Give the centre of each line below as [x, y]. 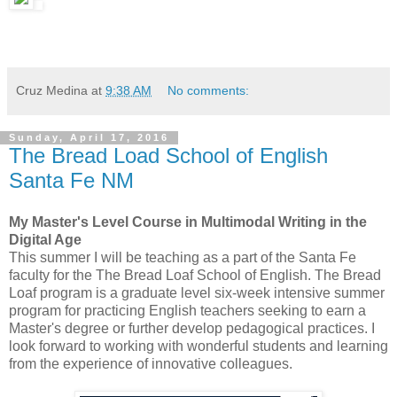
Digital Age [45, 240]
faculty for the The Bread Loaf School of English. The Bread [195, 276]
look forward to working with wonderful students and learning [198, 346]
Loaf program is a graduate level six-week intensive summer [197, 293]
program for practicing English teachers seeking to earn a [187, 311]
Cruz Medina [52, 90]
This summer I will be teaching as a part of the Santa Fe [183, 258]
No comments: [209, 90]
